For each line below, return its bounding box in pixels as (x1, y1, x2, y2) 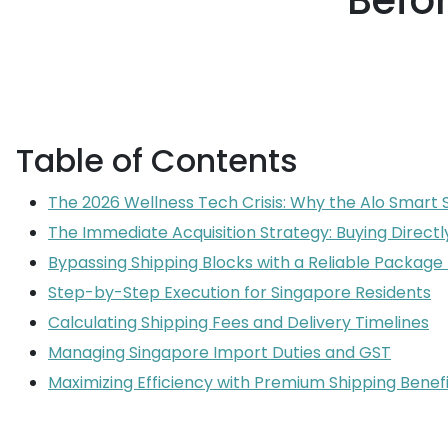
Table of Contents (16, 138, 298, 183)
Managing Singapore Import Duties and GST (48, 341, 391, 364)
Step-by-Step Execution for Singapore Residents (48, 281, 431, 304)
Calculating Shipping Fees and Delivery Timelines (48, 311, 429, 334)
